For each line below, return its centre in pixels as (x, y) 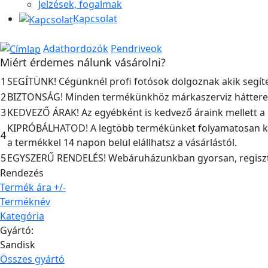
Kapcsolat (95, 19)
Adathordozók (76, 48)
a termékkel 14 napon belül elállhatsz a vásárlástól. (122, 143)
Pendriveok (136, 48)
